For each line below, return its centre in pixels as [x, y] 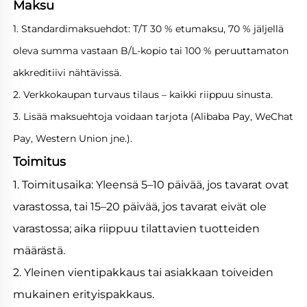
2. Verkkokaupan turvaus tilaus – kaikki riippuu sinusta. [143, 95]
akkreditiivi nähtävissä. [67, 73]
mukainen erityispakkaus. [84, 295]
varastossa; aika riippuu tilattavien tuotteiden [136, 229]
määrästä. [39, 251]
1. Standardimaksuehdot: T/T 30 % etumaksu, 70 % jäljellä [148, 29]
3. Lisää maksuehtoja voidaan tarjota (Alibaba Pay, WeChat [153, 117]
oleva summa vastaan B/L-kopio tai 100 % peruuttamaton [151, 51]
